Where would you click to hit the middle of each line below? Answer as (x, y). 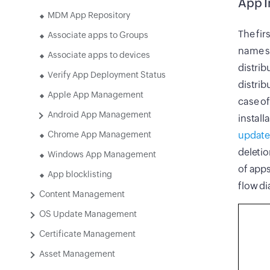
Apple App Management (96, 95)
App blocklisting (80, 174)
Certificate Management (87, 234)
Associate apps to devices (99, 55)
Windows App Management (102, 154)
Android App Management (99, 115)
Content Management (82, 194)
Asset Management (77, 254)
